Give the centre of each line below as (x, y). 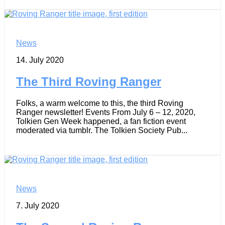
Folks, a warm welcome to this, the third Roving (100, 103)
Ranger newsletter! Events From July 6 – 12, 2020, (106, 113)
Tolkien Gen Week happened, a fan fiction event (101, 122)
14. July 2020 (40, 60)
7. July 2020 (38, 206)
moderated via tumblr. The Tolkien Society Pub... (102, 131)
